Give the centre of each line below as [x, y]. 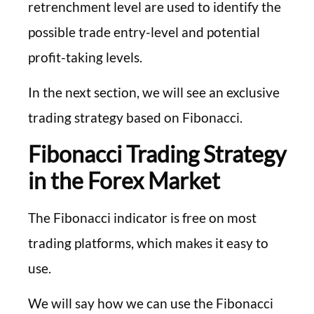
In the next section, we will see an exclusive [154, 93]
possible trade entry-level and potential [144, 32]
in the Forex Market [124, 180]
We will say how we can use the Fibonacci [151, 303]
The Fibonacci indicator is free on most [142, 217]
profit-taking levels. [85, 57]
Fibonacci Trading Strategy [157, 153]
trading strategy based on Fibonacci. [135, 118]
